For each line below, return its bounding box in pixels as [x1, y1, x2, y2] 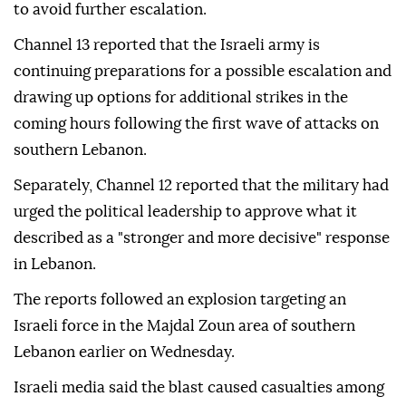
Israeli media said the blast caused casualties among [14, 380, 384, 396]
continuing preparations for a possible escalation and [14, 63, 391, 80]
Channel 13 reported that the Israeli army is [14, 37, 320, 53]
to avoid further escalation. [14, 2, 207, 18]
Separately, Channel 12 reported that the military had [14, 178, 389, 194]
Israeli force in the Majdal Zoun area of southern [14, 318, 355, 334]
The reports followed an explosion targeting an [14, 292, 346, 308]
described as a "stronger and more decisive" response [14, 230, 390, 246]
